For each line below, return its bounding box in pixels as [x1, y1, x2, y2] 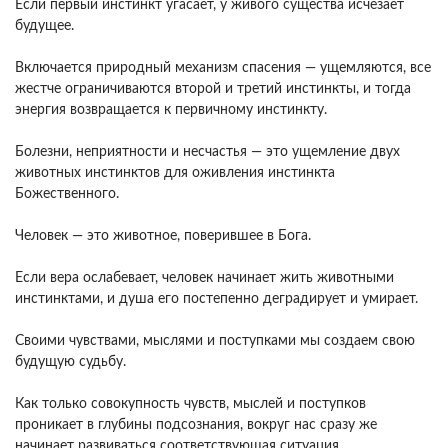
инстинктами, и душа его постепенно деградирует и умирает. [15, 292, 418, 306]
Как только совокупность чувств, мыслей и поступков [15, 397, 366, 411]
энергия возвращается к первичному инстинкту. [15, 103, 327, 117]
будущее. [15, 19, 74, 33]
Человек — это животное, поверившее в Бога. [15, 229, 311, 243]
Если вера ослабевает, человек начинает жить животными [15, 271, 394, 285]
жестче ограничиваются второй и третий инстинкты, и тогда [15, 82, 411, 96]
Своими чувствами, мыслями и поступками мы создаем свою [15, 334, 415, 348]
